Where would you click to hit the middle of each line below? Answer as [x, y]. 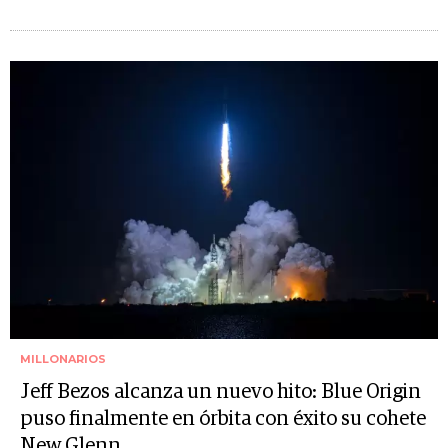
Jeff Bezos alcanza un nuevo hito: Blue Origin [220, 392]
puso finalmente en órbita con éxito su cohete [223, 419]
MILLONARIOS [63, 359]
